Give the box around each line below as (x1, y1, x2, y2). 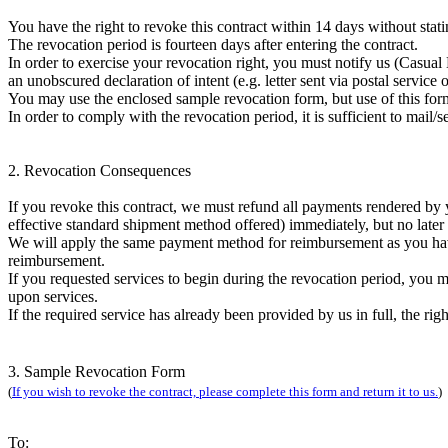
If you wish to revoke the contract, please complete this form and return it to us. (12, 384, 438, 400)
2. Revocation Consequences (8, 162, 191, 180)
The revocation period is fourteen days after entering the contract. (8, 36, 418, 54)
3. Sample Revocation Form (8, 363, 195, 381)
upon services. (8, 288, 98, 306)
